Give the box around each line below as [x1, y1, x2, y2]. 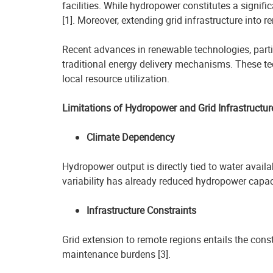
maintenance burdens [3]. [62, 247, 171, 261]
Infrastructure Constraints [87, 204, 196, 217]
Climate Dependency [87, 130, 175, 144]
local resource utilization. [62, 72, 169, 85]
